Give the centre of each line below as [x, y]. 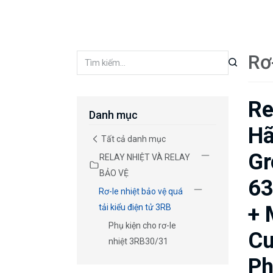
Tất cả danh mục [133, 139]
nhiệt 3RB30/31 [138, 242]
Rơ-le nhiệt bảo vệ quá [141, 192]
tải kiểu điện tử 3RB [135, 207]
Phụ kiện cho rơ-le [142, 226]
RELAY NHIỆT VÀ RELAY [145, 158]
